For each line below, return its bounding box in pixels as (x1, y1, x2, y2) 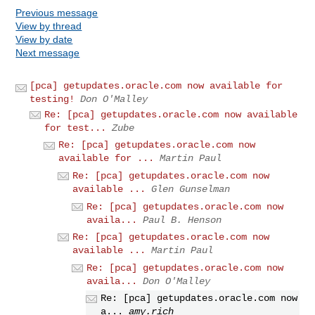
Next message (15, 46, 80, 58)
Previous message (15, 6, 98, 18)
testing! (30, 93, 75, 105)
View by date (15, 33, 73, 45)
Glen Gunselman (151, 183, 231, 195)
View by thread (15, 20, 82, 32)
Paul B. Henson (143, 214, 222, 226)
